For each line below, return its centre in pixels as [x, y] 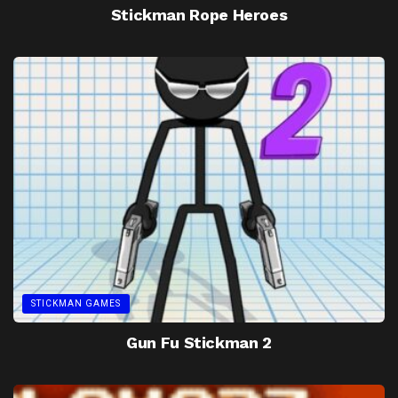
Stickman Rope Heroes [199, 15]
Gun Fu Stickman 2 [199, 343]
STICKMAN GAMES [76, 304]
